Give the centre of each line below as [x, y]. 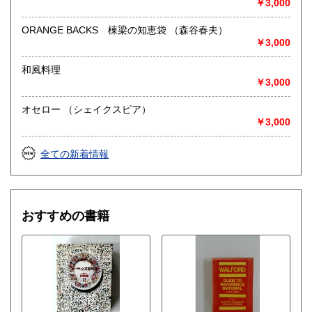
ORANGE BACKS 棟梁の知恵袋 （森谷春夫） [198, 30]
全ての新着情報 [75, 154]
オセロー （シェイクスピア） [107, 110]
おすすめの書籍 [65, 216]
